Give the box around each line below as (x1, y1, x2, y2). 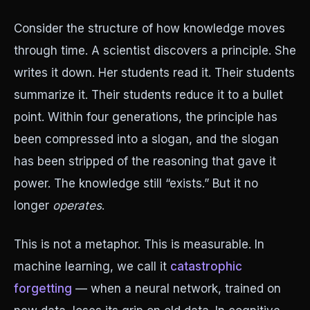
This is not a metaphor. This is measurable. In (14, 237, 264, 251)
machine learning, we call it (14, 259, 167, 273)
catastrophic (170, 259, 242, 273)
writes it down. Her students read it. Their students (14, 66, 295, 80)
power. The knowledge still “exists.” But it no (14, 176, 258, 190)
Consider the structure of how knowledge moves (14, 21, 285, 35)
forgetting (14, 282, 72, 295)
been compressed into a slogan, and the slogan (14, 132, 279, 146)
